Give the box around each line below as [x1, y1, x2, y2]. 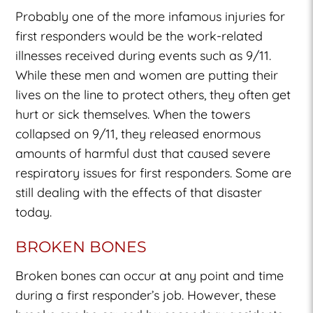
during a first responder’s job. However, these [15, 286, 277, 303]
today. [15, 203, 52, 220]
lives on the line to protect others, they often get [15, 86, 291, 103]
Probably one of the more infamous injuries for [15, 8, 286, 24]
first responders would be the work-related [15, 27, 263, 44]
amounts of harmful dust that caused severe [15, 145, 271, 161]
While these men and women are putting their [15, 66, 279, 83]
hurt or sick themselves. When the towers [15, 105, 251, 122]
